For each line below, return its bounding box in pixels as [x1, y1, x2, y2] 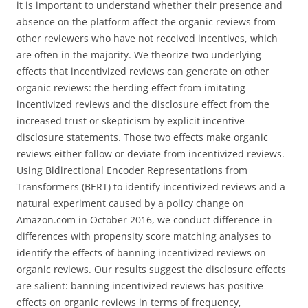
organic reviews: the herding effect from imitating [16, 81, 245, 94]
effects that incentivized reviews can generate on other [16, 65, 269, 78]
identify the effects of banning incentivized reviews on [16, 246, 266, 259]
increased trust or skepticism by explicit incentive [16, 114, 245, 127]
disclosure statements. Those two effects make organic [16, 131, 268, 144]
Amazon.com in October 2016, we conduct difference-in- [16, 213, 276, 226]
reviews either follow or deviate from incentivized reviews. [16, 147, 285, 160]
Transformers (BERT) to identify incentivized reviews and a [16, 180, 285, 193]
